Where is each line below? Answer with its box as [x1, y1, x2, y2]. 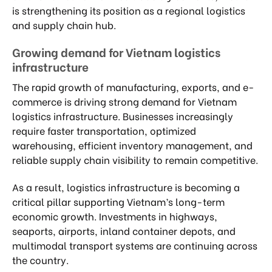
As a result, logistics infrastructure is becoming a [12, 179, 240, 194]
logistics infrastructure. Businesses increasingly [12, 109, 233, 123]
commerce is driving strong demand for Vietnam [12, 94, 237, 109]
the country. [12, 252, 69, 267]
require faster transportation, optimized [12, 123, 196, 138]
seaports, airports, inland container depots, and [12, 223, 236, 237]
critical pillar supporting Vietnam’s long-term [12, 194, 225, 208]
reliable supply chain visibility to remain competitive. [12, 152, 258, 167]
